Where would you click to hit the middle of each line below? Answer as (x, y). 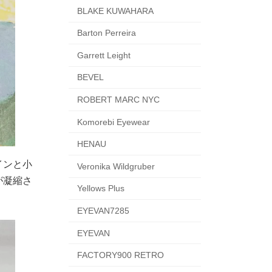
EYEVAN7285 (103, 211)
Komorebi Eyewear (113, 122)
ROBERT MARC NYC (118, 100)
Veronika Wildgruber (116, 166)
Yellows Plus (100, 189)
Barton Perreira (106, 33)
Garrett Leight (104, 55)
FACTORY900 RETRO (120, 255)
